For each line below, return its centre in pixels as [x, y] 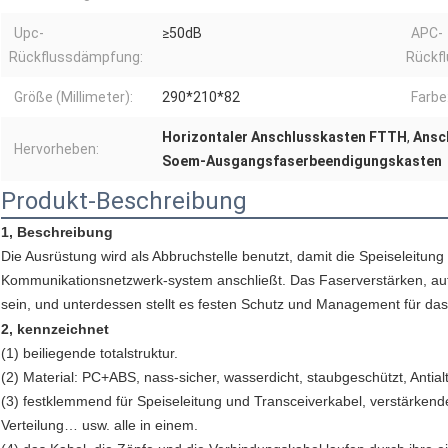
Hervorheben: [56, 149]
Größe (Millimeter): [73, 97]
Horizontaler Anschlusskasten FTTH [284, 137]
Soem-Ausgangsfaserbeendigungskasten [302, 161]
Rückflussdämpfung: [76, 57]
